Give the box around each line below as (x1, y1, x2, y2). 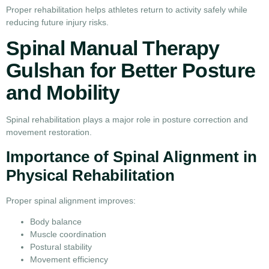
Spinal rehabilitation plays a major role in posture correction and (6, 115, 248, 125)
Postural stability (30, 242, 92, 252)
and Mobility (6, 81, 119, 104)
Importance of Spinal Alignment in (6, 147, 257, 166)
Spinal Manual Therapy (6, 37, 220, 60)
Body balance (30, 217, 82, 227)
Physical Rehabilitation (6, 166, 175, 184)
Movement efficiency (30, 255, 108, 265)
